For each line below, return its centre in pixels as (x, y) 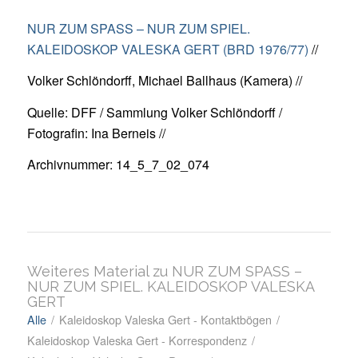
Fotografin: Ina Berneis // (96, 133)
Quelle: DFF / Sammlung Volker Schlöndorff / (154, 112)
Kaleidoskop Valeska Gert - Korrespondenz (137, 340)
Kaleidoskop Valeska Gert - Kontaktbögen (165, 319)
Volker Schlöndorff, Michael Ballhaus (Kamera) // (164, 81)
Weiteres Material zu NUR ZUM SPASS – (164, 271)
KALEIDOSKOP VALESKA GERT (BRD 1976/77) (167, 49)
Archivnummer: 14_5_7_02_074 (118, 165)
